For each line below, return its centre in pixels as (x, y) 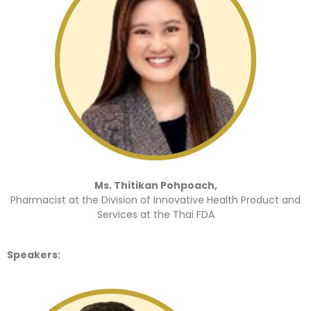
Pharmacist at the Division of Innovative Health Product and (155, 200)
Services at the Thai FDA (155, 215)
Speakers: (34, 254)
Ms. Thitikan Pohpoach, (155, 186)
